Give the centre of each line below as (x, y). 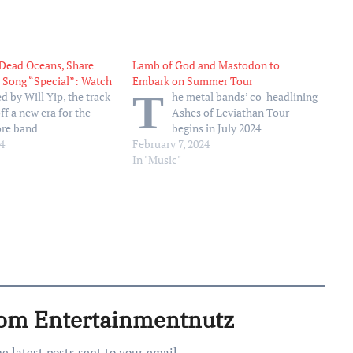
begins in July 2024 (217, 128)
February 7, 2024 (171, 144)
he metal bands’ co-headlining (245, 97)
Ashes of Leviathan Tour (231, 112)
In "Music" (157, 160)
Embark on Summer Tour (193, 81)
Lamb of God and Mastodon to (206, 65)
